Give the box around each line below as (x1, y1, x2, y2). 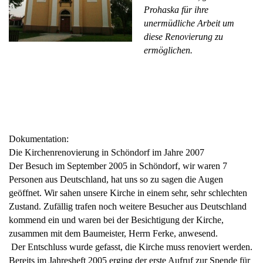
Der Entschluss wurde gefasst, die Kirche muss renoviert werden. (9, 242, 252, 252)
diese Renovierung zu (144, 32, 223, 42)
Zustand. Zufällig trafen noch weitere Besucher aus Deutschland (9, 201, 247, 212)
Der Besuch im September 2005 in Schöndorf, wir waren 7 (9, 161, 227, 171)
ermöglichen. (144, 45, 193, 56)
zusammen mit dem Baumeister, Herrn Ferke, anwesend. (9, 228, 218, 239)
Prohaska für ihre (144, 5, 208, 15)
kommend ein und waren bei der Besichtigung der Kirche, (9, 215, 224, 225)
